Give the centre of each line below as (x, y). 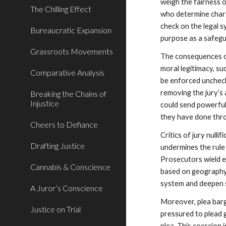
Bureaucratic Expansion (71, 30)
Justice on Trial (55, 209)
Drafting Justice (58, 146)
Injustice (45, 103)
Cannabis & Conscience (70, 167)
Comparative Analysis (67, 72)
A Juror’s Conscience (67, 188)
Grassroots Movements (72, 51)
